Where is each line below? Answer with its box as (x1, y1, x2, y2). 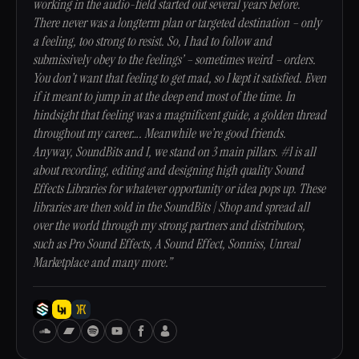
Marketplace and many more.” (33, 254, 171, 271)
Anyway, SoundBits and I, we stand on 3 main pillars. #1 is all (33, 143, 316, 160)
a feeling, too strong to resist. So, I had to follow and (33, 33, 272, 50)
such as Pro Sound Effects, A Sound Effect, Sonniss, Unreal (33, 236, 300, 252)
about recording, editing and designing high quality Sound (33, 162, 304, 179)
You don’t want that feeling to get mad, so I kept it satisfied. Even (33, 70, 326, 87)
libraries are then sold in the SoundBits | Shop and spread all (33, 199, 309, 216)
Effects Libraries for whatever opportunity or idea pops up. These (33, 180, 325, 197)
